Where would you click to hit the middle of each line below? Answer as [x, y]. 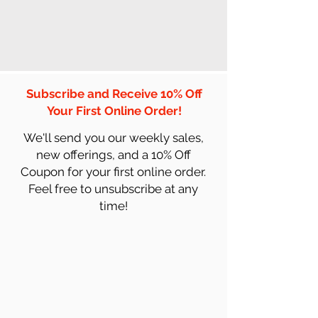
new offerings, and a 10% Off [113, 154]
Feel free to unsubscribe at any [113, 188]
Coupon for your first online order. [113, 171]
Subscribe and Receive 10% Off [114, 93]
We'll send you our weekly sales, [113, 137]
